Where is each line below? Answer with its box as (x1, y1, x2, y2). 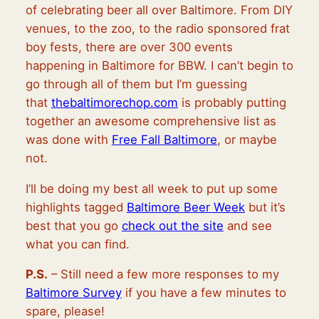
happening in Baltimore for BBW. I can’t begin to (25, 58, 293, 73)
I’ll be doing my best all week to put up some (25, 181, 278, 196)
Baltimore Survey (25, 286, 122, 300)
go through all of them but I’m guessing (25, 76, 247, 91)
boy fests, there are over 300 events (25, 39, 233, 54)
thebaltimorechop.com (51, 95, 178, 110)
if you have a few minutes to (121, 286, 286, 300)
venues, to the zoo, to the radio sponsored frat (25, 21, 290, 36)
